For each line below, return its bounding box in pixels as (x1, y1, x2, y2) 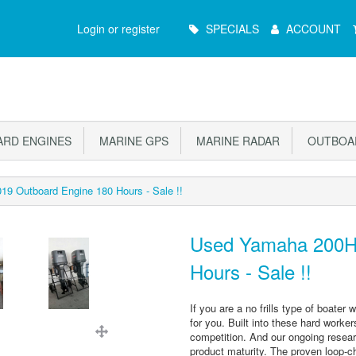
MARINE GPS (93, 133, 168, 149)
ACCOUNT (286, 21, 341, 37)
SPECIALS (206, 21, 259, 37)
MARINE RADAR (190, 133, 280, 149)
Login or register (77, 21, 160, 37)
